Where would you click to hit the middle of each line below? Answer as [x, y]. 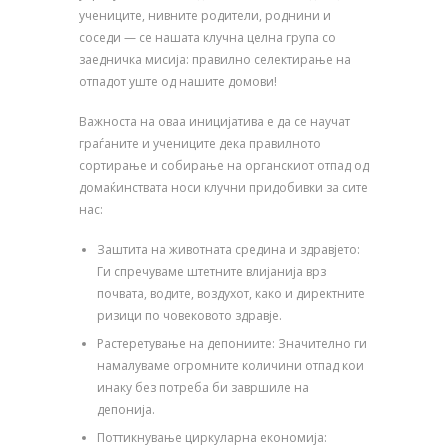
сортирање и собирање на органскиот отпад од [224, 166]
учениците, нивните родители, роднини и [205, 16]
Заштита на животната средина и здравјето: [228, 250]
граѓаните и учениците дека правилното [200, 144]
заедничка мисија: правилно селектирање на [215, 60]
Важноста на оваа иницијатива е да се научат [214, 122]
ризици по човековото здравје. [189, 316]
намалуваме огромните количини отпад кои [230, 366]
